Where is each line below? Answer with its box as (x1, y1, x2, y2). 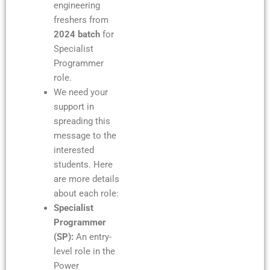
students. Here (53, 159, 113, 170)
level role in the (53, 245, 115, 257)
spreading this (53, 115, 110, 127)
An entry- (75, 231, 111, 242)
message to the (53, 130, 116, 141)
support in (53, 101, 94, 112)
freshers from (53, 14, 108, 25)
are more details (53, 173, 119, 184)
